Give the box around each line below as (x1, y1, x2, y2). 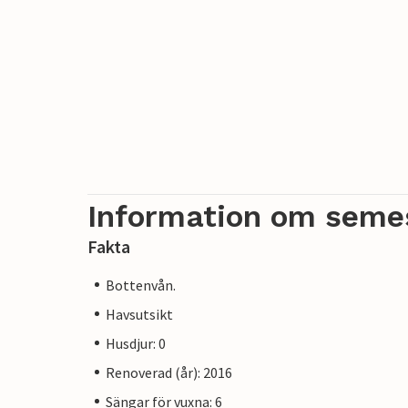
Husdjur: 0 (106, 333, 166, 352)
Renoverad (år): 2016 (106, 362, 232, 382)
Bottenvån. (106, 275, 176, 294)
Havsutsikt (106, 304, 173, 323)
